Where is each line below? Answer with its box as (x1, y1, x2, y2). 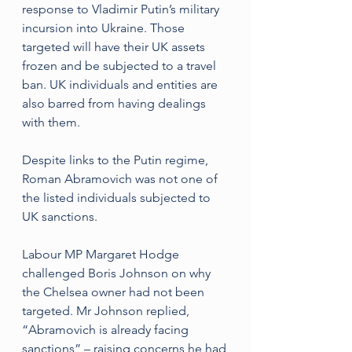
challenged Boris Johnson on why (22, 266, 214, 280)
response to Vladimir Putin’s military (22, 2, 222, 16)
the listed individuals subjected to (22, 190, 214, 205)
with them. (22, 115, 83, 130)
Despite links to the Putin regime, (22, 152, 211, 167)
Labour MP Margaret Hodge (22, 247, 182, 262)
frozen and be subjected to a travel (22, 58, 219, 73)
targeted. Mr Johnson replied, (22, 303, 192, 318)
